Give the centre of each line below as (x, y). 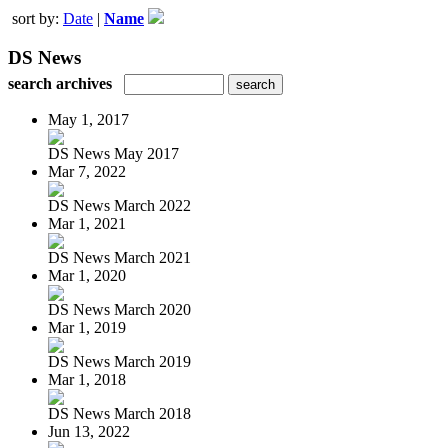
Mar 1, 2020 (87, 275)
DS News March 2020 (119, 309)
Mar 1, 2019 (87, 327)
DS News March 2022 (119, 205)
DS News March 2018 (119, 413)
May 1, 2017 (88, 119)
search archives (60, 83)
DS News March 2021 (119, 257)
